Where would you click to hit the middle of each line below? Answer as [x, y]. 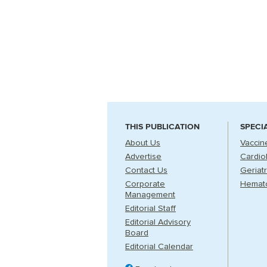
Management [150, 195]
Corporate [145, 184]
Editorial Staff [150, 209]
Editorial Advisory [158, 222]
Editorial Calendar [159, 247]
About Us [143, 143]
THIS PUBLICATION [162, 127]
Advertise [143, 157]
